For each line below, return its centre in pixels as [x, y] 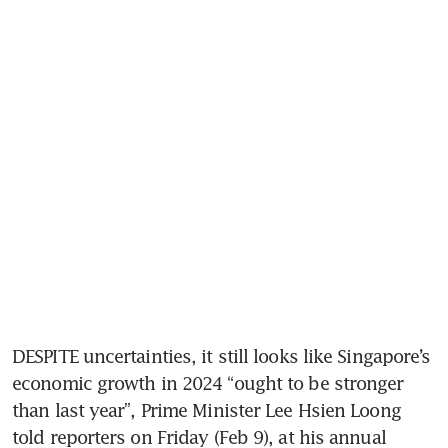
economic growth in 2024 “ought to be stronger [208, 382]
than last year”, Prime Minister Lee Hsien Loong [206, 409]
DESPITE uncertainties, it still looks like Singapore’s [221, 355]
